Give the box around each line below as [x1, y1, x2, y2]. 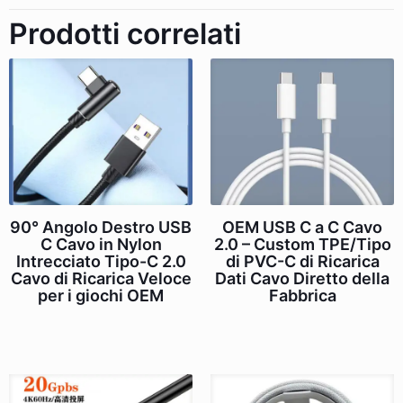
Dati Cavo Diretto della [215, 268, 390, 288]
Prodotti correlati [9, 15, 241, 51]
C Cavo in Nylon [40, 234, 162, 254]
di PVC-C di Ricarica [225, 251, 380, 271]
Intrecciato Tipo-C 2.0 [15, 251, 186, 271]
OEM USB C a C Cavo [222, 217, 382, 237]
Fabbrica [268, 285, 336, 305]
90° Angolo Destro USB [10, 217, 192, 237]
